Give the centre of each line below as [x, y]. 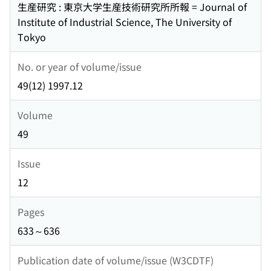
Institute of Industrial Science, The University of [125, 22]
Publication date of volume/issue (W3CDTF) [116, 260]
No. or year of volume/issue [80, 66]
